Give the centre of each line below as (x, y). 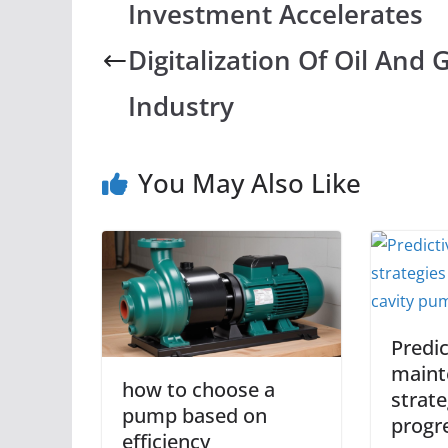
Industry (180, 106)
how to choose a (198, 389)
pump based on (194, 415)
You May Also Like (249, 182)
